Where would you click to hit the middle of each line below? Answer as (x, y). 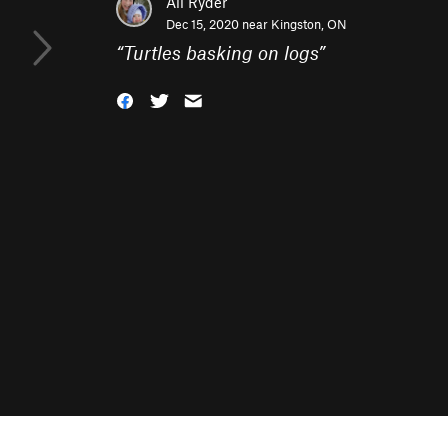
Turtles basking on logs (220, 52)
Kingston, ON (309, 24)
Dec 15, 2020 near (218, 24)
